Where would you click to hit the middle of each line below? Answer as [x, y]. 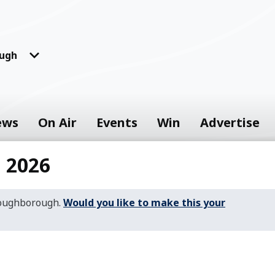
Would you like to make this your [144, 203]
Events [117, 122]
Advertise [230, 122]
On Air [57, 122]
